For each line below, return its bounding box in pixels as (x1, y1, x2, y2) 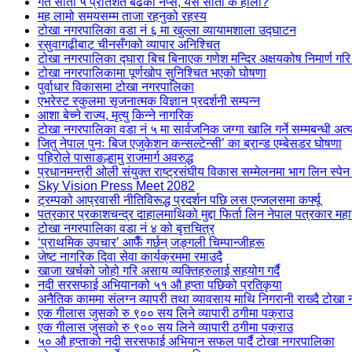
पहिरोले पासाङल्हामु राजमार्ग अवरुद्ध (38, 151, 193, 164)
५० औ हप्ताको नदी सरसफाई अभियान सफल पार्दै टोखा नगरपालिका (38, 335, 335, 348)
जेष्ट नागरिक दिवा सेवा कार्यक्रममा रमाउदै (38, 250, 222, 263)
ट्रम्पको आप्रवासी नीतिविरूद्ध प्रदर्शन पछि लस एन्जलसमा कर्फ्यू (38, 193, 321, 207)
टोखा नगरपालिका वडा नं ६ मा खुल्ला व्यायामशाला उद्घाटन (38, 24, 296, 37)
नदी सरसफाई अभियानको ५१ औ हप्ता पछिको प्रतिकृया (38, 278, 282, 291)
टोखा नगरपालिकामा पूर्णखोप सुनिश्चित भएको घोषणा (38, 66, 266, 79)
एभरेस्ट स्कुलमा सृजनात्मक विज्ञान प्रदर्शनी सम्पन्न (38, 94, 260, 108)
